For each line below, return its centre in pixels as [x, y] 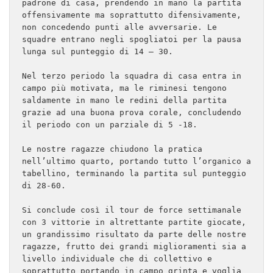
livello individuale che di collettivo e [117, 259]
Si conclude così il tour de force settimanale [132, 210]
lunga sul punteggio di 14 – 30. [97, 52]
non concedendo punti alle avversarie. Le [119, 27]
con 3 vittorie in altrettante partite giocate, [134, 222]
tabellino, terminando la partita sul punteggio [134, 174]
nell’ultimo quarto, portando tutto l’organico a [136, 161]
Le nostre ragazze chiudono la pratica [112, 149]
